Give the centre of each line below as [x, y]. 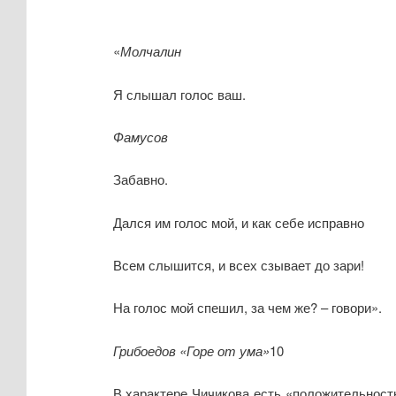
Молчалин [150, 51]
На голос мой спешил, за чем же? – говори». [247, 308]
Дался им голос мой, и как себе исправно [238, 222]
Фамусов [140, 136]
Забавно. [140, 179]
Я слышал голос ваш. [179, 94]
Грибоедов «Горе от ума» [191, 350]
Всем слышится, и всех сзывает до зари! [238, 265]
